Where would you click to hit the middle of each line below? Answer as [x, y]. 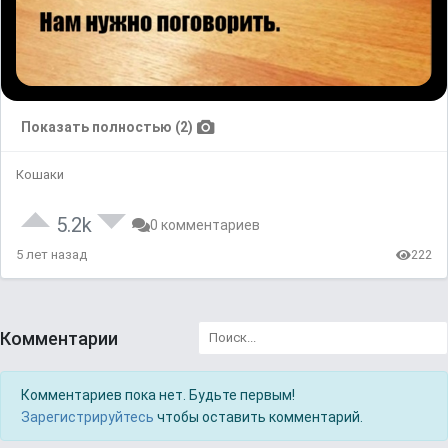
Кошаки [40, 175]
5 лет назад [51, 255]
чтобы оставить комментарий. [258, 417]
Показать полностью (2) [107, 127]
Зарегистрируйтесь [87, 417]
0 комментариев [205, 225]
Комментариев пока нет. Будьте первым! [158, 395]
